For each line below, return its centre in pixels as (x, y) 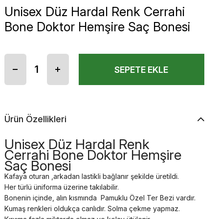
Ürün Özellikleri (35, 119)
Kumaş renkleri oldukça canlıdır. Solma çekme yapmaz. (92, 208)
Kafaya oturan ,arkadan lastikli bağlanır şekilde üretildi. (91, 176)
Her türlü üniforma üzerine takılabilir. (61, 187)
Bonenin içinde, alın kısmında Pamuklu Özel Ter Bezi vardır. (100, 198)
